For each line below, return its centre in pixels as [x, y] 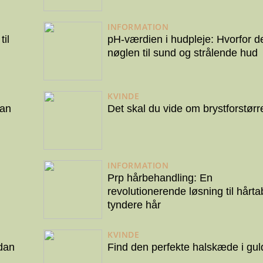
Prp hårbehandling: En [160, 178]
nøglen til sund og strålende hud [183, 53]
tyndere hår [134, 205]
